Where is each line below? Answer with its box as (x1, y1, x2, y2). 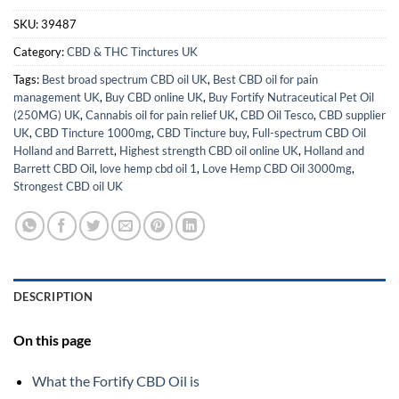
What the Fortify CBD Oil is (31, 371, 199, 389)
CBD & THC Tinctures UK (67, 44, 198, 59)
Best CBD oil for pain (213, 71, 318, 86)
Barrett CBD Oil (13, 160, 94, 175)
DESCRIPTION (13, 289, 93, 304)
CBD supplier (319, 107, 386, 122)
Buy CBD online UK (105, 89, 203, 104)
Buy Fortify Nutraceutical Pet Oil (208, 89, 374, 104)
